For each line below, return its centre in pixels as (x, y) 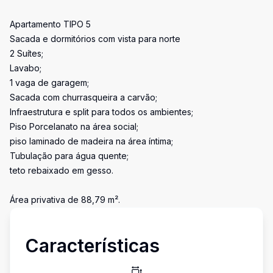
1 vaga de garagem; (49, 83)
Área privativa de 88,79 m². (65, 200)
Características (92, 246)
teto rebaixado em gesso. (62, 170)
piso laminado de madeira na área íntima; (91, 141)
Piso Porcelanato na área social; (74, 126)
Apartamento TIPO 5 (50, 24)
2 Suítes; (27, 53)
